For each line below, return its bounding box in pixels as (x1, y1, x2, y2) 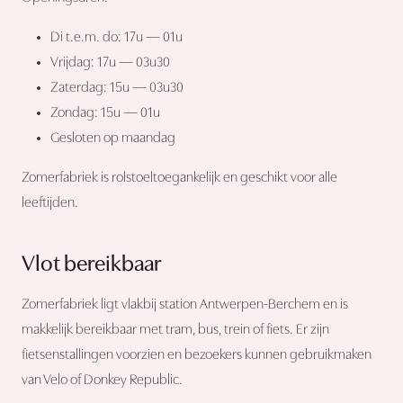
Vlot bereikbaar (22, 253, 161, 276)
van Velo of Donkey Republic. (22, 372, 183, 388)
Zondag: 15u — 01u (50, 105, 160, 121)
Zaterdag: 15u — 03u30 (50, 80, 184, 95)
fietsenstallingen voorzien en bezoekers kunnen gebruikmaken (22, 347, 372, 363)
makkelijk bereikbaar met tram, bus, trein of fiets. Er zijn (22, 322, 329, 337)
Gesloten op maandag (50, 130, 175, 146)
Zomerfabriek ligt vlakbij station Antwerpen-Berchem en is (22, 297, 348, 312)
